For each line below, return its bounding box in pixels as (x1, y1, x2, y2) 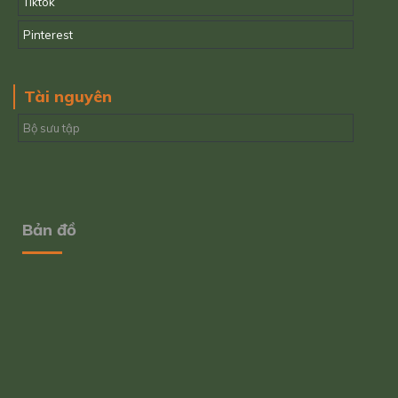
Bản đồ (22, 219, 76, 241)
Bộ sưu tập (23, 121, 80, 136)
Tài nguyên (24, 86, 112, 107)
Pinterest (23, 28, 73, 43)
